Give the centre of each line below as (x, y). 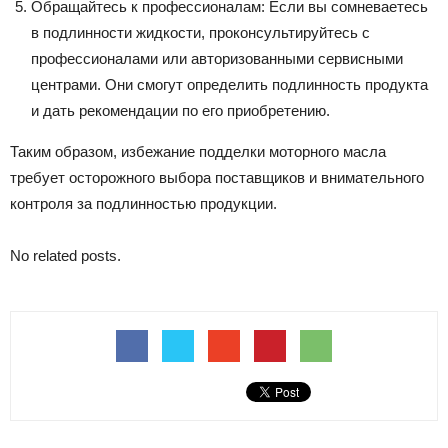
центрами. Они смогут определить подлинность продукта (229, 84)
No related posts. (65, 255)
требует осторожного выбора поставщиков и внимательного (217, 177)
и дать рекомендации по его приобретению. (180, 110)
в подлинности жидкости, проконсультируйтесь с (200, 32)
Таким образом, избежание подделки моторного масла (198, 151)
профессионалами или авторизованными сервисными (217, 58)
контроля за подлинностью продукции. (143, 203)
